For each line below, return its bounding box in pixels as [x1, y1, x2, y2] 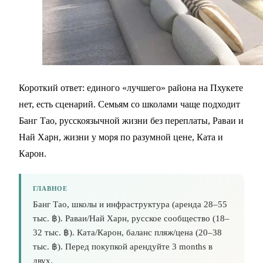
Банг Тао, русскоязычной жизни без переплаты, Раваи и [19, 116, 244, 126]
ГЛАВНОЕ [33, 185, 68, 193]
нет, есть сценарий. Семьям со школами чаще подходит [19, 99, 240, 110]
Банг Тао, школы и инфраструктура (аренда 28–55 [33, 200, 227, 210]
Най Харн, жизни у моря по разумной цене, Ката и [19, 132, 223, 143]
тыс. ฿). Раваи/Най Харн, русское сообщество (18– [33, 214, 230, 224]
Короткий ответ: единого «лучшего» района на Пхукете [19, 83, 243, 93]
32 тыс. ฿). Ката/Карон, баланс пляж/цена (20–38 [33, 228, 222, 238]
